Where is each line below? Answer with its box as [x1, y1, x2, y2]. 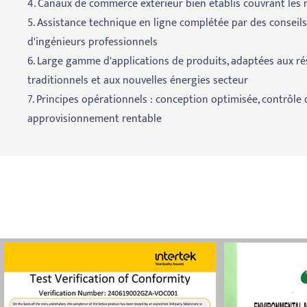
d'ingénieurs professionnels [27, 33, 158, 52]
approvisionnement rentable [27, 110, 162, 129]
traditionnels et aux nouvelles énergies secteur [27, 71, 248, 90]
